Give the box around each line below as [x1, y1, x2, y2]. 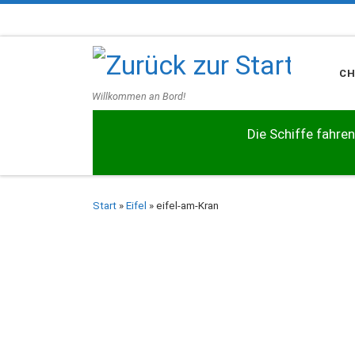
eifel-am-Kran [156, 199, 219, 212]
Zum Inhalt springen [21, 15, 128, 28]
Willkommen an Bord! [92, 90, 186, 103]
